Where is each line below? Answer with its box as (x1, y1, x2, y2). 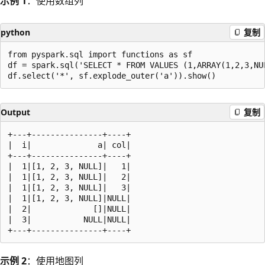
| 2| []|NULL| (8, 203, 131, 214)
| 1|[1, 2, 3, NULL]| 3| (8, 182, 131, 192)
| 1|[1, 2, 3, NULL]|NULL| (8, 193, 131, 203)
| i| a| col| (8, 140, 131, 150)
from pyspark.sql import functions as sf (8, 49, 192, 59)
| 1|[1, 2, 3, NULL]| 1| (8, 161, 131, 171)
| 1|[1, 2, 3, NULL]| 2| (8, 172, 131, 182)
